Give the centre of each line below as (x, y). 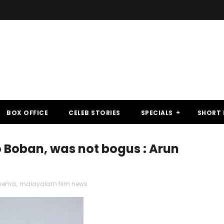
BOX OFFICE (27, 113)
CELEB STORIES (94, 113)
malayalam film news (53, 184)
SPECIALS (157, 113)
